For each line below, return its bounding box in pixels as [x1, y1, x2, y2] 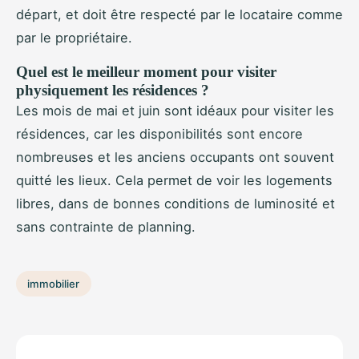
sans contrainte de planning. [16, 219, 196, 236]
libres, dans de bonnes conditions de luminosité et [16, 196, 335, 212]
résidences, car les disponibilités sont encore [16, 126, 303, 143]
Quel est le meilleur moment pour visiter [16, 63, 276, 81]
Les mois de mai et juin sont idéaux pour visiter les [16, 103, 334, 119]
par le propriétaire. [16, 30, 132, 46]
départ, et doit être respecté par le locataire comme [16, 6, 343, 23]
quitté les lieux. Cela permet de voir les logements [16, 172, 333, 189]
